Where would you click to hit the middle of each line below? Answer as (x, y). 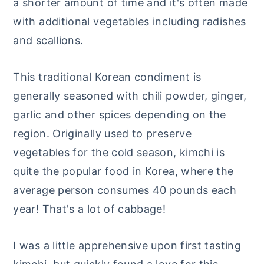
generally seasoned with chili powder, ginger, (130, 96)
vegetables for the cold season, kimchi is (119, 152)
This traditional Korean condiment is (107, 77)
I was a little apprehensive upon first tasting (127, 245)
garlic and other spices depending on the (120, 115)
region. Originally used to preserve (102, 133)
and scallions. (48, 40)
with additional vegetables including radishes (130, 22)
